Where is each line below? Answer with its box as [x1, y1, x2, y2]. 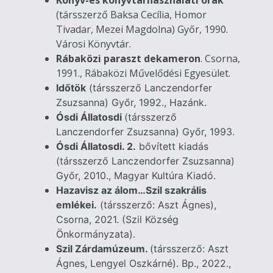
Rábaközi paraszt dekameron [56, 51, 201, 65]
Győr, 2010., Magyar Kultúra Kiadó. [56, 169, 216, 182]
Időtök [56, 81, 87, 94]
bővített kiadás [136, 140, 209, 152]
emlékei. [56, 198, 97, 211]
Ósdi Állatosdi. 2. [56, 140, 136, 152]
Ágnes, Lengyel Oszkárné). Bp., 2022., [56, 257, 232, 269]
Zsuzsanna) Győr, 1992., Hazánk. [56, 96, 207, 108]
